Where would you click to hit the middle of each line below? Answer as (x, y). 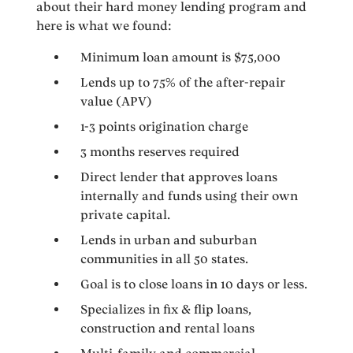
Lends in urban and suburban (169, 240)
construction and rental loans (168, 329)
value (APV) (117, 102)
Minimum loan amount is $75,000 (181, 58)
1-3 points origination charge (165, 127)
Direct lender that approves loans (179, 177)
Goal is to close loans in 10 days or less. (194, 284)
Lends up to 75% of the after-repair (183, 83)
